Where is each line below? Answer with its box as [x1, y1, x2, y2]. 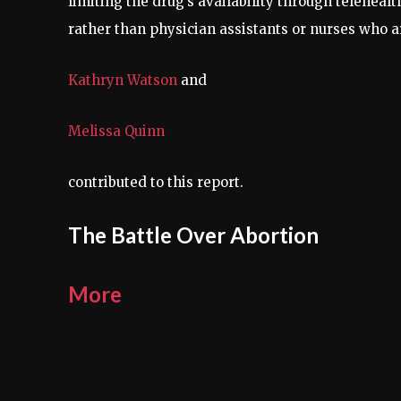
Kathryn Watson [68, 71, 177, 89]
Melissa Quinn [68, 122, 165, 140]
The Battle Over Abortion [68, 221, 319, 248]
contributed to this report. [68, 173, 243, 191]
